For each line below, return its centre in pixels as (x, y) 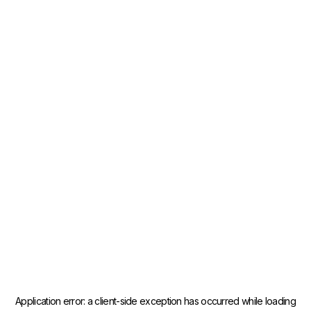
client (106, 301)
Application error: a (55, 301)
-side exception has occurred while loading (206, 301)
